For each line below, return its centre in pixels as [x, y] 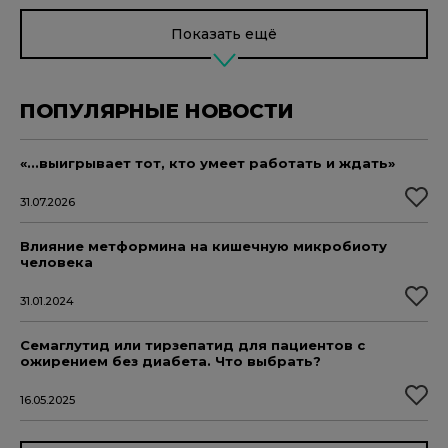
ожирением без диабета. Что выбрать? [170, 361]
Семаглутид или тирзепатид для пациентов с [192, 345]
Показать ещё [224, 33]
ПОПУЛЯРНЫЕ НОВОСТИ [157, 111]
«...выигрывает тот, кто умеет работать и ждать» [207, 163]
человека [56, 262]
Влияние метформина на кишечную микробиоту [203, 246]
